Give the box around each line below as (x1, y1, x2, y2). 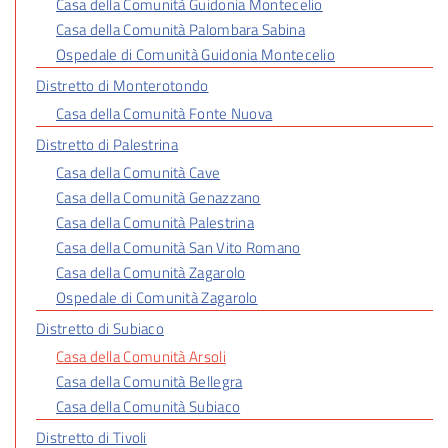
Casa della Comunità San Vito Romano (56, 235, 301, 259)
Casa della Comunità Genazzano (56, 185, 261, 209)
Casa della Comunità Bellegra (56, 369, 243, 393)
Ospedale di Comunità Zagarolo (56, 285, 258, 309)
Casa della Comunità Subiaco (56, 394, 241, 418)
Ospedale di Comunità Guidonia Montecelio (56, 42, 335, 66)
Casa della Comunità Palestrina (56, 210, 254, 234)
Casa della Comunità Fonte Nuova (56, 101, 273, 125)
